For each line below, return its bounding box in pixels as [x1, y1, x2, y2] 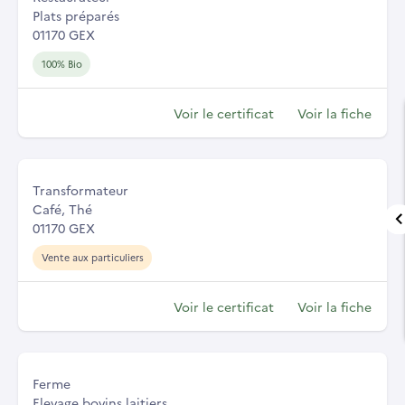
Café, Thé [33, 199, 92, 218]
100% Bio [41, 56, 82, 71]
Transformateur [33, 180, 128, 199]
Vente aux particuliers [41, 250, 144, 264]
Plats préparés [33, 5, 119, 24]
